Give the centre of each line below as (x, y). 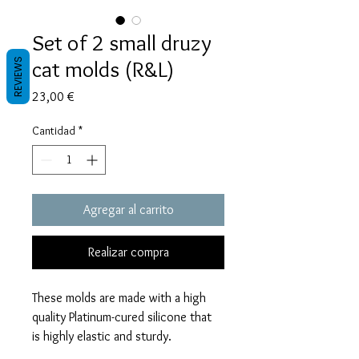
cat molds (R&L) (103, 69)
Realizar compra (128, 252)
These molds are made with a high (119, 297)
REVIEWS (18, 77)
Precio (90, 95)
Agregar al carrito (128, 209)
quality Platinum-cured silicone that (122, 317)
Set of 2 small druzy (122, 42)
